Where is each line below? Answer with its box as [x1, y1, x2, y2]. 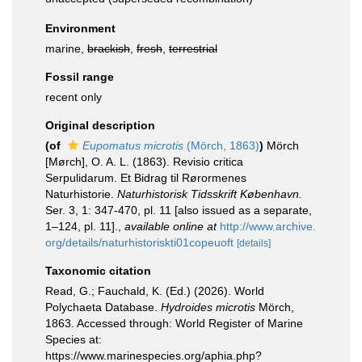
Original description [45, 119, 155, 132]
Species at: [45, 333, 102, 346]
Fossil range [45, 70, 114, 83]
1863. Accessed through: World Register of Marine [45, 317, 303, 330]
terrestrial [169, 42, 217, 55]
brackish [87, 42, 130, 55]
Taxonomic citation [45, 264, 151, 277]
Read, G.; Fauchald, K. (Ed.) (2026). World [45, 284, 264, 297]
